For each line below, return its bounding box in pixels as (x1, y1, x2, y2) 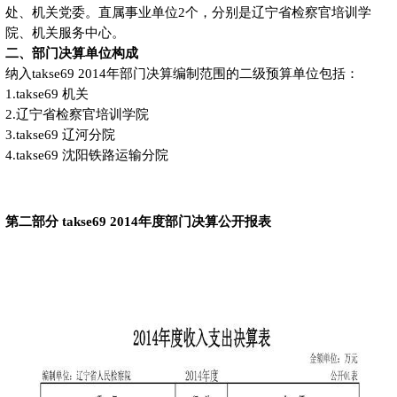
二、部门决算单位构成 (4, 46, 138, 61)
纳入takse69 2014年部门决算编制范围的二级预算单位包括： (4, 66, 359, 82)
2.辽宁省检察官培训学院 (4, 107, 149, 122)
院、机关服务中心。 (4, 26, 125, 41)
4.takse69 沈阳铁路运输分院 (4, 148, 168, 163)
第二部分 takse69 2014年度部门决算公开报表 (4, 214, 271, 230)
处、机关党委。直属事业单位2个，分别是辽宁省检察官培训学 (4, 5, 371, 20)
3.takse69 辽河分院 (4, 128, 115, 143)
